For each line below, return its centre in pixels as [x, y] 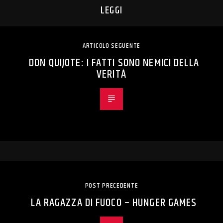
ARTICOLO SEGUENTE [111, 46]
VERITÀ [111, 75]
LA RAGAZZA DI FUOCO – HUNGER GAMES [114, 203]
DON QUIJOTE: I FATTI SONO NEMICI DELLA [114, 63]
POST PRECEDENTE [111, 186]
